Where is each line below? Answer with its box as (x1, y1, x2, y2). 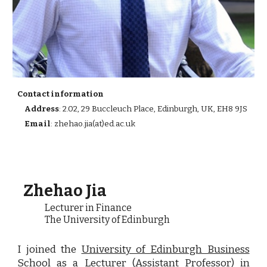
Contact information (17, 89, 104, 100)
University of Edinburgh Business (81, 243, 250, 256)
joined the (21, 243, 82, 256)
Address (17, 104, 60, 114)
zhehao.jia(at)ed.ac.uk (54, 119, 136, 129)
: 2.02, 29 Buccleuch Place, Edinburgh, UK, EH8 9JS (59, 104, 248, 114)
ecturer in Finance (50, 202, 132, 214)
